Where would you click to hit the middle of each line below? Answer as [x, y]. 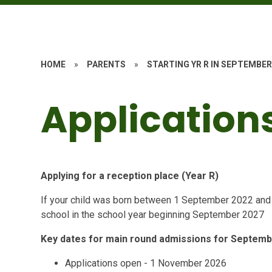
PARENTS [107, 64]
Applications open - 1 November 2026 [146, 263]
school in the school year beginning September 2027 [153, 214]
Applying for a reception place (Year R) [130, 175]
